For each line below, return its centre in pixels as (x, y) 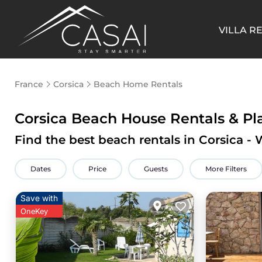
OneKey (34, 211)
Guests (156, 169)
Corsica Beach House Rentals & (129, 118)
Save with (39, 198)
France (29, 84)
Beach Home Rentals (138, 84)
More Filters (226, 169)
